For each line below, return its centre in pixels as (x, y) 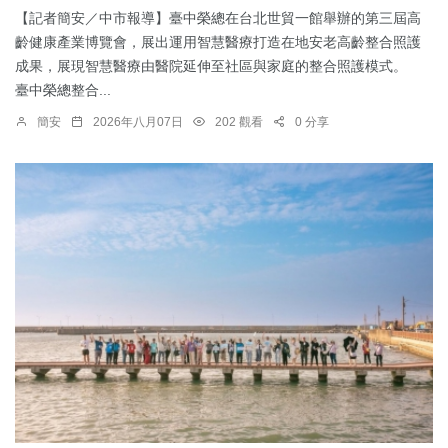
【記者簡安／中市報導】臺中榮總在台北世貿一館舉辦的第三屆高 (218, 18)
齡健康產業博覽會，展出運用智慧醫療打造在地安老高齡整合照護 (218, 42)
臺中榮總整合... (63, 90)
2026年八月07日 (138, 122)
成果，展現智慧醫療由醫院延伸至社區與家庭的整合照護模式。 (223, 66)
